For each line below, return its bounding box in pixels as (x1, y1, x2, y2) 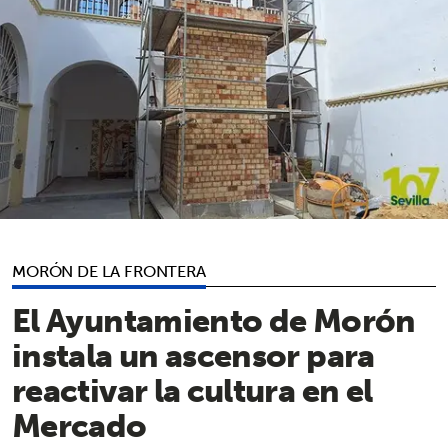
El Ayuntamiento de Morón (12, 291, 416, 348)
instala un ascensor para (12, 326, 375, 383)
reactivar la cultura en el (12, 361, 373, 418)
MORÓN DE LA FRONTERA (12, 256, 206, 285)
